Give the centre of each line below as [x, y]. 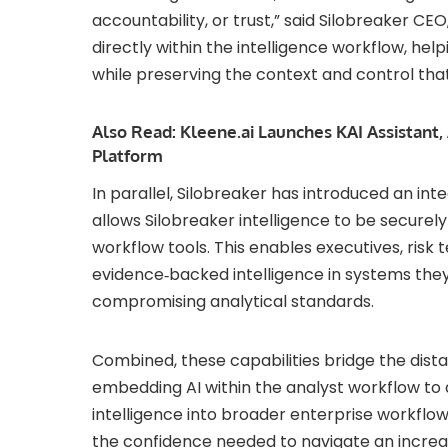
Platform [127, 156]
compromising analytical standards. [233, 302]
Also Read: [136, 132]
